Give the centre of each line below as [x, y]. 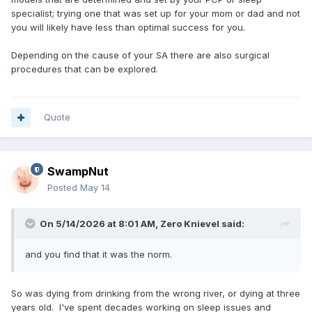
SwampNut [78, 172]
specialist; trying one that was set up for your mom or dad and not [156, 14]
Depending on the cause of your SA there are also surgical [140, 55]
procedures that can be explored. [85, 69]
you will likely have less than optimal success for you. [130, 28]
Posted [64, 188]
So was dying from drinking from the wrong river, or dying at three [156, 294]
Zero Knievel [190, 224]
